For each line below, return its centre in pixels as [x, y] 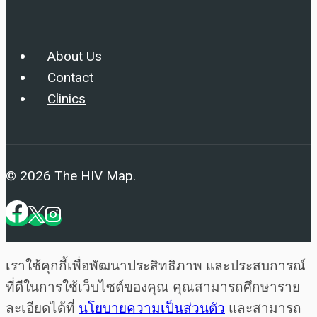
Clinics [67, 99]
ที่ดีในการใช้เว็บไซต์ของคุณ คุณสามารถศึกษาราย [153, 287]
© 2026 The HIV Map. [71, 176]
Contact [70, 78]
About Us [75, 57]
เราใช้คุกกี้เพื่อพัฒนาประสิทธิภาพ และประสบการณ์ [156, 266]
